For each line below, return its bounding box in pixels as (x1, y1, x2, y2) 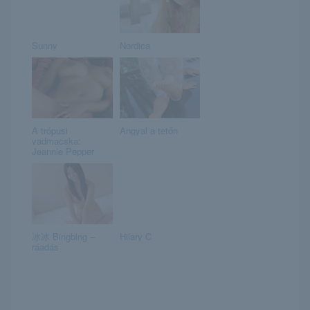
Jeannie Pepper (32, 144, 94, 158)
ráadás (32, 239, 59, 253)
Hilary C (119, 229, 152, 243)
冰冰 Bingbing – (32, 229, 95, 243)
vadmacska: (32, 134, 81, 147)
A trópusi (32, 123, 68, 137)
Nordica (119, 38, 150, 52)
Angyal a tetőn (119, 123, 178, 137)
